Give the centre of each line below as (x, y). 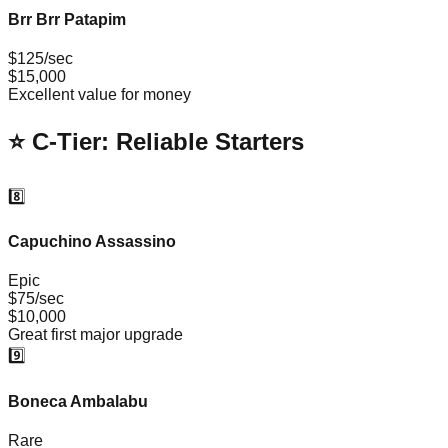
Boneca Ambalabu (78, 401)
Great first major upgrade (95, 335)
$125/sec (40, 59)
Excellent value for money (99, 95)
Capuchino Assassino (92, 242)
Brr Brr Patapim (67, 19)
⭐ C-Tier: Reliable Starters (156, 142)
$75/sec (36, 299)
